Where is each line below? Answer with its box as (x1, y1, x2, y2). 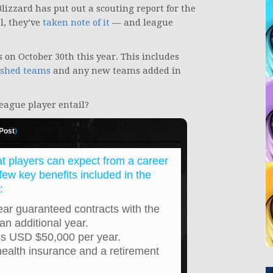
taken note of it (43, 17, 110, 29)
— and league (110, 17, 173, 29)
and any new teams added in (51, 65, 181, 77)
